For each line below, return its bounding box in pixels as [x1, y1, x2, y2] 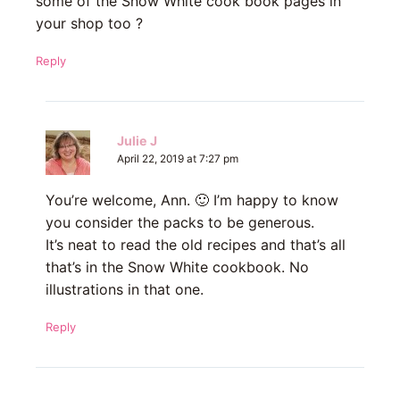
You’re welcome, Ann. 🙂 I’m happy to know [45, 191, 338, 210]
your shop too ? [36, 14, 143, 33]
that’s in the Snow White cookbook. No [45, 258, 309, 277]
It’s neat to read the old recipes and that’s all [45, 236, 346, 254]
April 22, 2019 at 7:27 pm [116, 153, 238, 166]
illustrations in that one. [45, 280, 204, 299]
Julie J [116, 133, 157, 149]
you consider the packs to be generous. [45, 213, 314, 232]
